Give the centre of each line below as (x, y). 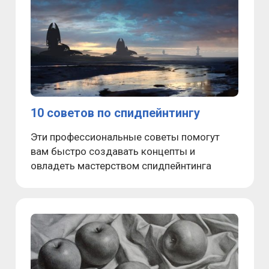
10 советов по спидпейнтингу (115, 113)
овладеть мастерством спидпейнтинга (121, 165)
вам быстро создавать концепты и (113, 151)
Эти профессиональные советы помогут (125, 137)
